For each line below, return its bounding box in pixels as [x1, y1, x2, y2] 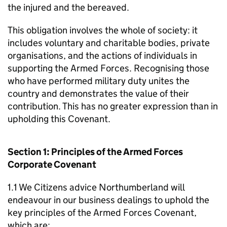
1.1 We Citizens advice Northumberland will [8, 181, 184, 193]
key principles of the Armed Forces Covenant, [8, 207, 197, 218]
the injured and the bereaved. [8, 2, 129, 13]
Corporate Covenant [8, 159, 96, 170]
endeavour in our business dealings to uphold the [8, 194, 209, 206]
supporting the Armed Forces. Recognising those [8, 62, 209, 74]
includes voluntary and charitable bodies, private [8, 37, 210, 49]
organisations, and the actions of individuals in [8, 50, 197, 61]
